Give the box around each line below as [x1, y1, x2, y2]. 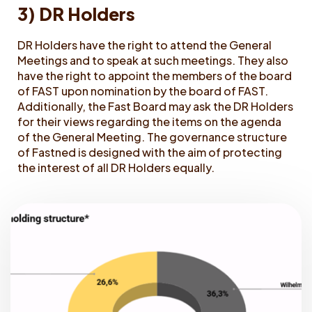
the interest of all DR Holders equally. [17, 159, 214, 175]
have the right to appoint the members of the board [17, 68, 292, 83]
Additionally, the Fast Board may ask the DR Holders [17, 98, 293, 114]
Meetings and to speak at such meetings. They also [17, 52, 288, 68]
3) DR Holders [17, 2, 135, 25]
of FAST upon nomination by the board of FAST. [17, 83, 268, 98]
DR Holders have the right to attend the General [17, 37, 272, 52]
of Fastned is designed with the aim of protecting [17, 144, 282, 159]
